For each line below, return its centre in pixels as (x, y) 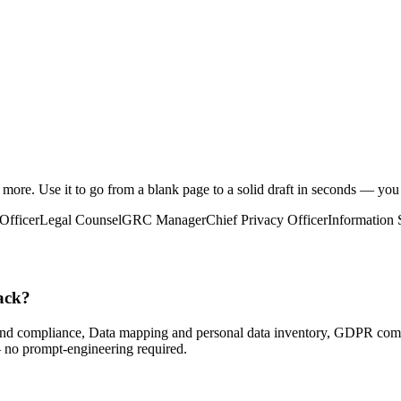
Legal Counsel (81, 220)
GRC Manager (164, 220)
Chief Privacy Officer (267, 220)
